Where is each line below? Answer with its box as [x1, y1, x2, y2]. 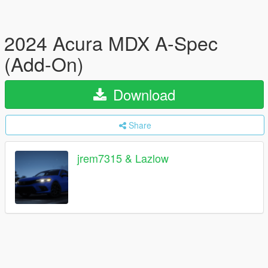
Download [109, 84, 175, 105]
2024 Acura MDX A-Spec [4, 29, 218, 56]
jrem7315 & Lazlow [77, 150, 169, 166]
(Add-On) [4, 50, 84, 77]
